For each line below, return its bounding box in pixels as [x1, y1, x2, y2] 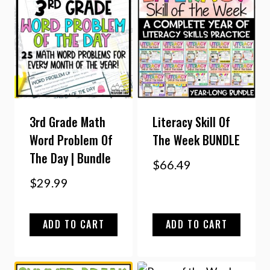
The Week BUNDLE [152, 131, 240, 149]
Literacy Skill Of [152, 113, 230, 131]
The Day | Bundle [30, 149, 111, 168]
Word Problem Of [30, 131, 113, 149]
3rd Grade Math [30, 113, 105, 131]
